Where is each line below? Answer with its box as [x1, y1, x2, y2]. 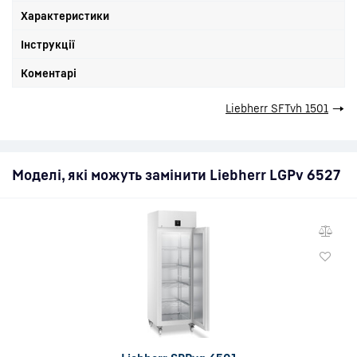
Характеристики [21, 9, 109, 22]
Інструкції [21, 37, 75, 51]
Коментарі [21, 66, 76, 80]
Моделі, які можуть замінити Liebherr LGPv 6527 [12, 166, 340, 183]
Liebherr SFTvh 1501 [226, 101, 328, 115]
